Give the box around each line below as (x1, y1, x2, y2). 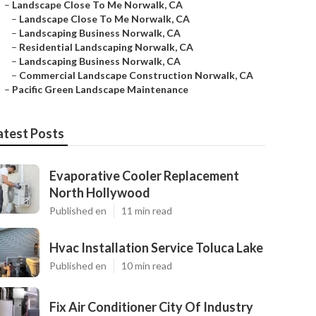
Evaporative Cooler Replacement (49, 168, 239, 183)
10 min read (121, 260, 172, 272)
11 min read (121, 205, 172, 217)
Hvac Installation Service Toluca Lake (49, 240, 263, 255)
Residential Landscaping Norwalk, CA (19, 41, 193, 53)
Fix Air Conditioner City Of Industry (49, 299, 253, 315)
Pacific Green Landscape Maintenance (12, 83, 188, 95)
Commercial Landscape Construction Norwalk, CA (19, 69, 253, 81)
